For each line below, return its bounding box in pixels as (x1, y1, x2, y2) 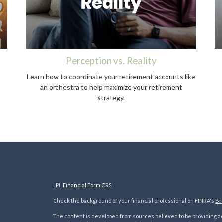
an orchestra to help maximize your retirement (40, 83, 182, 92)
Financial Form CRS (62, 182, 111, 189)
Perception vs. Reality (65, 55, 157, 67)
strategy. (97, 93, 125, 102)
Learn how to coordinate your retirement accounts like (27, 72, 195, 81)
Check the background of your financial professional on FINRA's (53, 197, 215, 204)
